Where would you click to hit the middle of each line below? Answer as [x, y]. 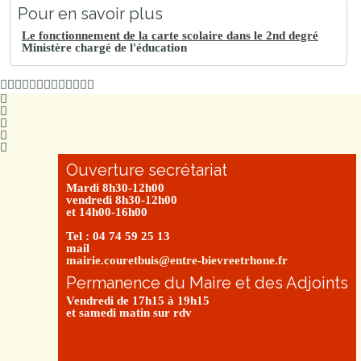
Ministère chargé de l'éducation [104, 47]
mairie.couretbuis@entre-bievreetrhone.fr [177, 260]
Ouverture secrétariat [147, 170]
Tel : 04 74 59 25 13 [118, 236]
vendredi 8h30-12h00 [122, 199]
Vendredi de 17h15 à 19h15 [138, 300]
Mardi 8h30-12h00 [115, 187]
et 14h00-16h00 [107, 212]
